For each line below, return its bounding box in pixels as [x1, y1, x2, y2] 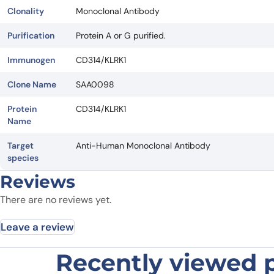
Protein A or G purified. [76, 30, 166, 41]
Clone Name [7, 79, 56, 90]
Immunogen [7, 54, 55, 65]
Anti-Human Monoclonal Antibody [76, 140, 210, 151]
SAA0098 [76, 79, 114, 90]
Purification [7, 30, 54, 41]
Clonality [7, 6, 44, 17]
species [7, 152, 39, 163]
